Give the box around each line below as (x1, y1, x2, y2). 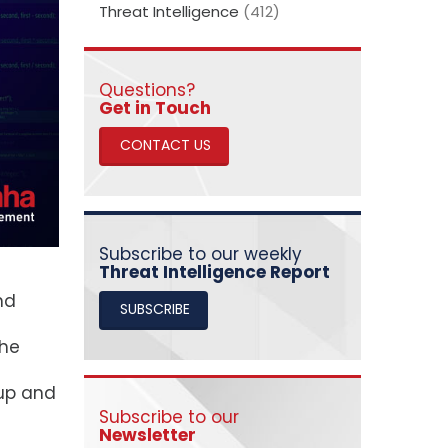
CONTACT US (119, 135, 211, 155)
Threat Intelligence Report (98, 260, 330, 284)
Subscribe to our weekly (98, 242, 307, 266)
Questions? (98, 78, 195, 102)
